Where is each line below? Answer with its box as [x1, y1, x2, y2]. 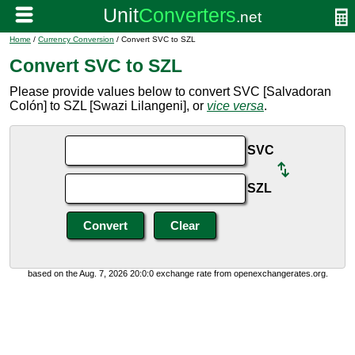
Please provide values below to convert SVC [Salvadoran [10, 85, 331, 98]
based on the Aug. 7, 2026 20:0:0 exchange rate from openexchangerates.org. [27, 269, 328, 278]
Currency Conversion [38, 35, 114, 44]
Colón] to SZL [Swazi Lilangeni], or [10, 99, 207, 113]
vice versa [207, 99, 264, 113]
